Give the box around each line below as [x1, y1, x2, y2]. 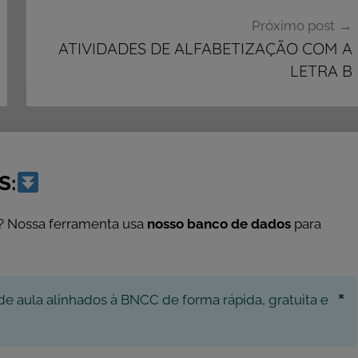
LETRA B [289, 61, 352, 82]
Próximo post [251, 18, 335, 34]
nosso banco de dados [147, 216, 291, 233]
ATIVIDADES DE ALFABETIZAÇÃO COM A [58, 38, 352, 59]
